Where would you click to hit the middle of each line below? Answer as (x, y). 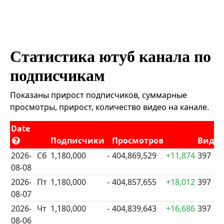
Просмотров (138, 140)
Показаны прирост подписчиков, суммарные (98, 95)
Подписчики (78, 140)
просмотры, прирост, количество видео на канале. (109, 107)
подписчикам (57, 75)
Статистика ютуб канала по (110, 56)
